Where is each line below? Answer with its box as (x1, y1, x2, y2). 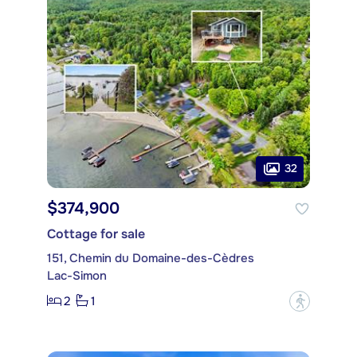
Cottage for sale (47, 225, 145, 242)
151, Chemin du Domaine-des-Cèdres (47, 249, 254, 266)
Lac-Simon (47, 267, 107, 284)
